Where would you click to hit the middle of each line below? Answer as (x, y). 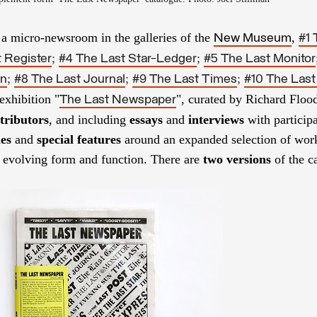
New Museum (253, 38)
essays (146, 119)
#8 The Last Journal (70, 79)
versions (249, 159)
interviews (216, 119)
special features (79, 139)
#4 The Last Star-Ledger (128, 59)
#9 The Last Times (185, 79)
